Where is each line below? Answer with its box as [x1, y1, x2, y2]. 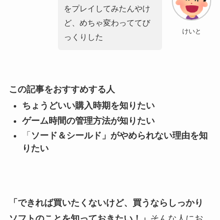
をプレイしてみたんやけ [63, 3, 150, 13]
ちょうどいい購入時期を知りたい [22, 101, 155, 111]
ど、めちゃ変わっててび [63, 18, 150, 27]
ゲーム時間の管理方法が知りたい [22, 115, 155, 126]
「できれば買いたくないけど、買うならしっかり [8, 197, 203, 208]
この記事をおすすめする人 [8, 84, 115, 94]
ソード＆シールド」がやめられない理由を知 [30, 131, 208, 141]
